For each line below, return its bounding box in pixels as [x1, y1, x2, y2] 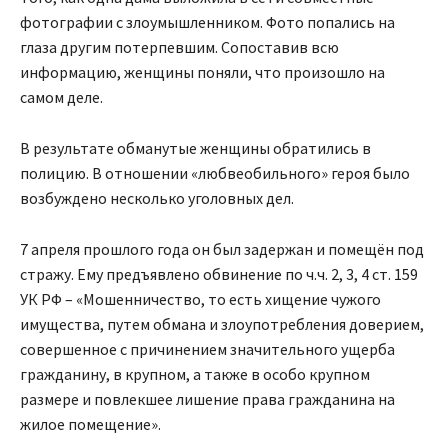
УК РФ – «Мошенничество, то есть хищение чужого [20, 288, 381, 309]
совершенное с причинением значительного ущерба [20, 338, 395, 359]
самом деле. [20, 86, 103, 107]
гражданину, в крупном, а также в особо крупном [20, 363, 370, 384]
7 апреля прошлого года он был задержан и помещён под [20, 238, 424, 259]
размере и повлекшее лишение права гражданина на [20, 388, 395, 409]
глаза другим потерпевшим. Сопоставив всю [20, 36, 339, 57]
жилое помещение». [20, 413, 161, 434]
